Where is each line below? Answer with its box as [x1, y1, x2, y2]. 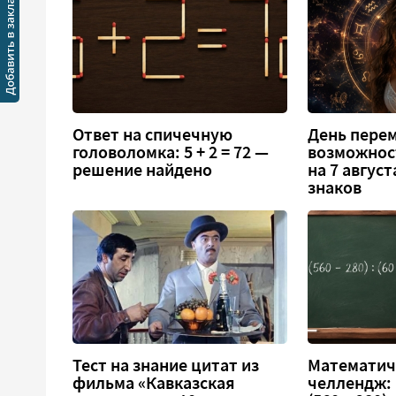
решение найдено [72, 158, 212, 180]
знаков [308, 176, 362, 198]
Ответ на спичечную [72, 123, 232, 145]
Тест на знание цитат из [72, 354, 259, 377]
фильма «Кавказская [72, 372, 235, 394]
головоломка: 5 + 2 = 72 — [72, 141, 269, 163]
